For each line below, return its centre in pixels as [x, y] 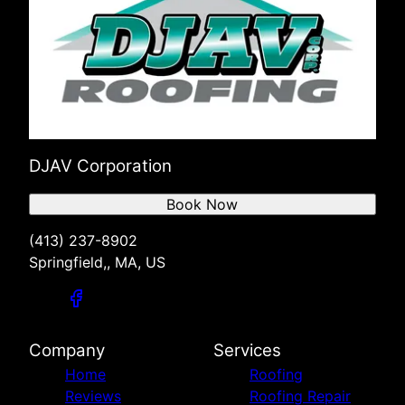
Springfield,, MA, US [97, 262]
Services [247, 350]
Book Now [202, 204]
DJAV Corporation [100, 165]
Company [67, 350]
